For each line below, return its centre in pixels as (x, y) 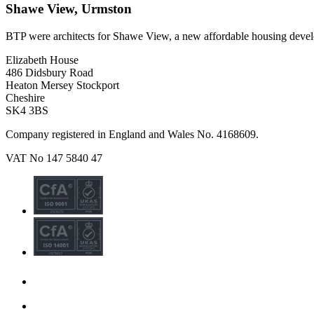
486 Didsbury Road (49, 72)
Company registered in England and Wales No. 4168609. (132, 134)
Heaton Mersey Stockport (62, 85)
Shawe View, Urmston (69, 9)
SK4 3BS (27, 110)
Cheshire (25, 97)
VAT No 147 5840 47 (54, 158)
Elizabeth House (42, 60)
